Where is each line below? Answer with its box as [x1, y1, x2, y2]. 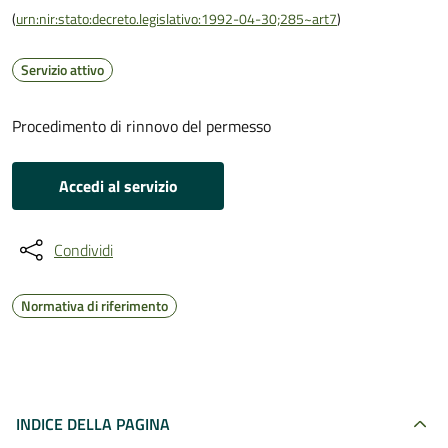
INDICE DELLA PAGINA [16, 412, 170, 436]
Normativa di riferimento [21, 295, 168, 316]
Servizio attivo [21, 59, 104, 80]
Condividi [54, 238, 113, 262]
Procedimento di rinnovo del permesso [12, 114, 271, 138]
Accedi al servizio [58, 174, 178, 198]
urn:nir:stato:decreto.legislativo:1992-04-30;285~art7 [16, 8, 337, 29]
